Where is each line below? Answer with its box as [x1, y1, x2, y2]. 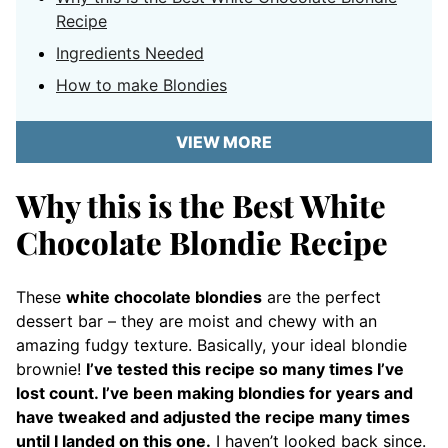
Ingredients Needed [56, 43, 204, 63]
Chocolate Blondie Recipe [16, 221, 388, 263]
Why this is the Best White [16, 184, 386, 226]
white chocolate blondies [66, 287, 262, 307]
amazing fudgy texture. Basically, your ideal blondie [16, 335, 407, 355]
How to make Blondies [56, 75, 227, 95]
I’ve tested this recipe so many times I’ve [86, 359, 404, 379]
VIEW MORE [176, 132, 272, 152]
